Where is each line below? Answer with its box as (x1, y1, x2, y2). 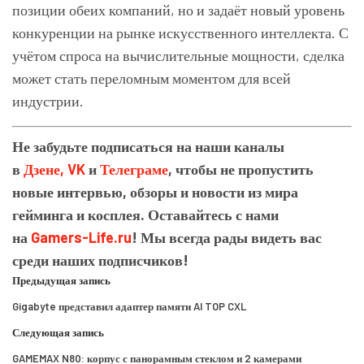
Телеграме (100, 160, 168, 179)
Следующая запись (12, 326, 104, 340)
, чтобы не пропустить (168, 160, 314, 179)
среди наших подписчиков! (12, 251, 188, 270)
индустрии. (12, 92, 84, 110)
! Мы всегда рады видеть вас (132, 228, 322, 247)
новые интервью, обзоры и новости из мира (12, 183, 298, 201)
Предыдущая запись (12, 274, 110, 288)
